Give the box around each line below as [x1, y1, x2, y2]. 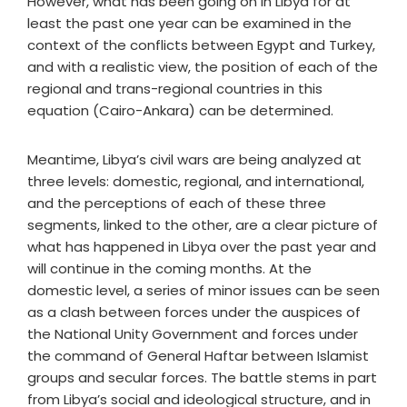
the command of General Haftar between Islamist [27, 346, 369, 365]
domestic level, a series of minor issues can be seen [27, 281, 380, 300]
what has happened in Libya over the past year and [27, 237, 376, 256]
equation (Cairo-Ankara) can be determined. [27, 101, 333, 120]
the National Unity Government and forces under [27, 324, 358, 343]
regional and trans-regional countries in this [27, 79, 323, 98]
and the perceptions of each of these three [27, 194, 326, 213]
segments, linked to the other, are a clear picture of [27, 215, 378, 234]
